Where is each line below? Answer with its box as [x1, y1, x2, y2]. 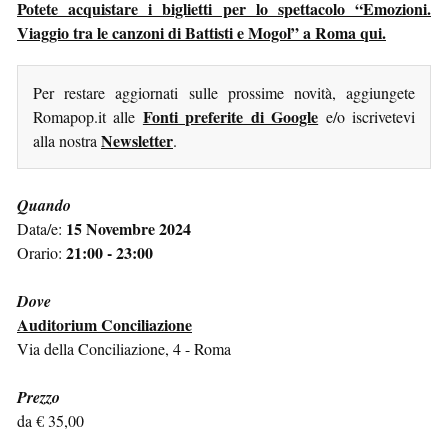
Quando [17, 193, 71, 216]
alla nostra [33, 129, 101, 151]
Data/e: [17, 217, 66, 239]
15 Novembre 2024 [66, 216, 191, 240]
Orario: [17, 241, 66, 263]
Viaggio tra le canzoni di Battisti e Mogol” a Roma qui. [17, 20, 386, 44]
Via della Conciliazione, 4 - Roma [17, 337, 231, 359]
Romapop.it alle [33, 105, 143, 127]
